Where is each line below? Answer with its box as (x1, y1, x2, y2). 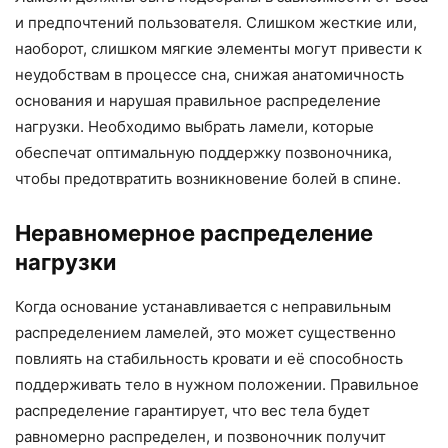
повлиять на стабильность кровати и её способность (15, 349, 403, 369)
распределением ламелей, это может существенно (15, 323, 396, 343)
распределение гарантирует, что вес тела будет (15, 401, 370, 421)
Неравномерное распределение (15, 220, 373, 247)
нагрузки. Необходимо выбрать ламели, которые (15, 117, 374, 137)
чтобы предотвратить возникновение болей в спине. (15, 169, 401, 189)
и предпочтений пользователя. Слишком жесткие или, (15, 13, 417, 33)
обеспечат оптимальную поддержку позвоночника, (15, 143, 392, 163)
